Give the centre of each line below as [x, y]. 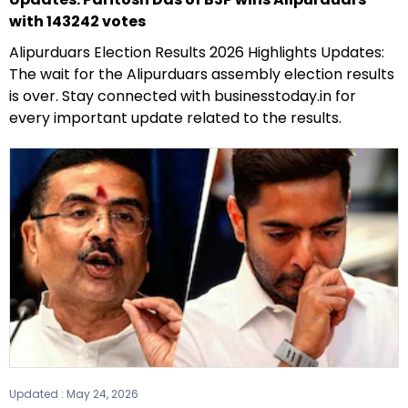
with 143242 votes [77, 21]
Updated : [38, 393]
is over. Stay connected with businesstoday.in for [183, 96]
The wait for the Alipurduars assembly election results [202, 74]
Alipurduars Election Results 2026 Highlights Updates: [197, 52]
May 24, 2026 [102, 393]
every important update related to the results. [175, 117]
